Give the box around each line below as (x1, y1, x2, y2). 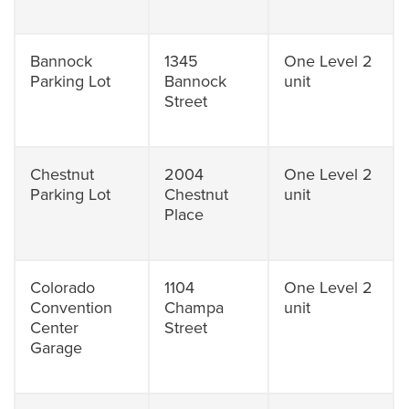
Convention (30, 298, 113, 318)
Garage (30, 338, 83, 358)
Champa (164, 298, 225, 318)
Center (30, 318, 79, 338)
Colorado (30, 278, 96, 298)
